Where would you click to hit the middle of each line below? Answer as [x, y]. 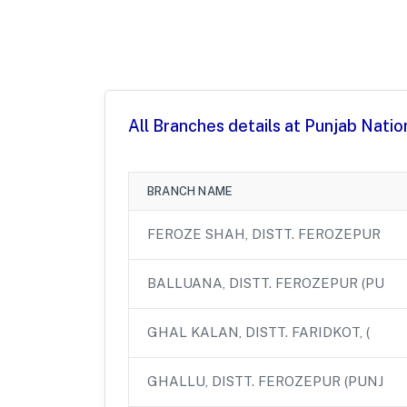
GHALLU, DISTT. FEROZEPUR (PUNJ [265, 381]
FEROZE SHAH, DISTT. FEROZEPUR [264, 233]
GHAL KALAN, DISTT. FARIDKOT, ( [258, 332]
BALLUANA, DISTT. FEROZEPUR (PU [266, 283]
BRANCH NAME [190, 191]
